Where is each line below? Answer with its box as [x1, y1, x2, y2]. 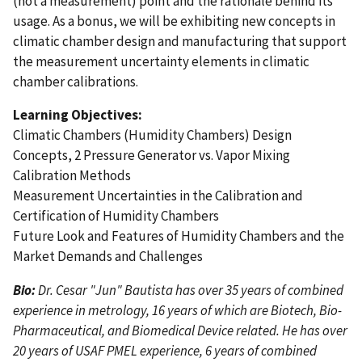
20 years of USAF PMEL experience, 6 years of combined [13, 342, 317, 360]
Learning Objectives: [13, 106, 142, 124]
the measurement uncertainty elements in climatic [13, 52, 309, 70]
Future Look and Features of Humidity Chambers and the [13, 227, 344, 246]
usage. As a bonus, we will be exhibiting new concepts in [13, 11, 335, 30]
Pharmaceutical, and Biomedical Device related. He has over [13, 322, 347, 340]
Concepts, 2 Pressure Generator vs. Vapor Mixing [13, 146, 290, 165]
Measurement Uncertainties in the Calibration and [13, 187, 303, 205]
